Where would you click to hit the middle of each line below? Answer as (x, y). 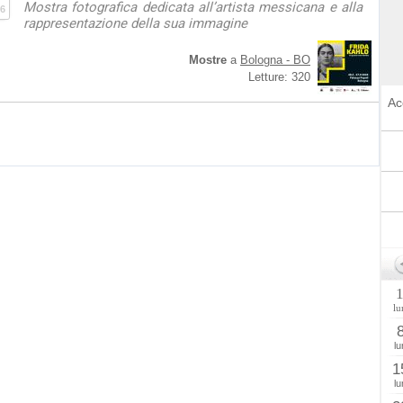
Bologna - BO (275, 60)
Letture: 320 (279, 77)
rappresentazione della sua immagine (135, 23)
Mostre (208, 60)
